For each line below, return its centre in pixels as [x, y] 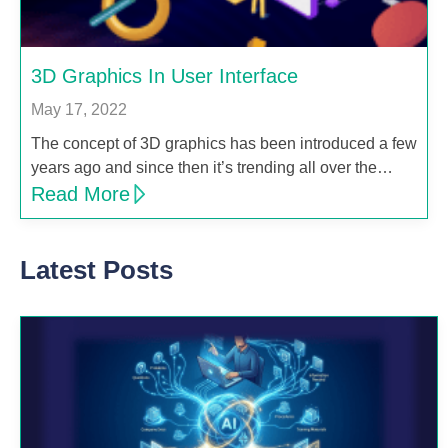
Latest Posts [96, 270]
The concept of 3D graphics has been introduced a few [224, 144]
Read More [80, 194]
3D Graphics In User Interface [164, 76]
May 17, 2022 [79, 110]
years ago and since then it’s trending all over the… [212, 168]
